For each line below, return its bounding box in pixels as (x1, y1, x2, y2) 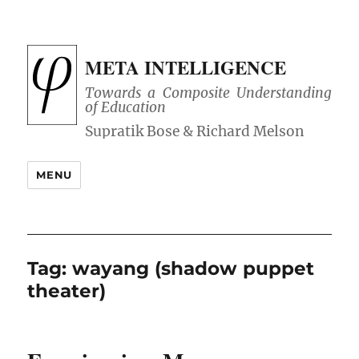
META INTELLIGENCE (85, 54, 287, 81)
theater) (27, 280, 107, 303)
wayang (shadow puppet (72, 257, 315, 280)
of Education (85, 99, 167, 117)
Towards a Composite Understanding (85, 84, 332, 103)
